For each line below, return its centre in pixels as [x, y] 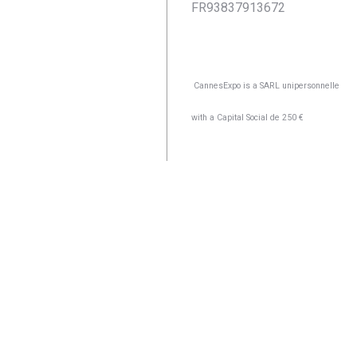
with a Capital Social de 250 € [247, 118]
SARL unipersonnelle [299, 86]
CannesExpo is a [225, 86]
